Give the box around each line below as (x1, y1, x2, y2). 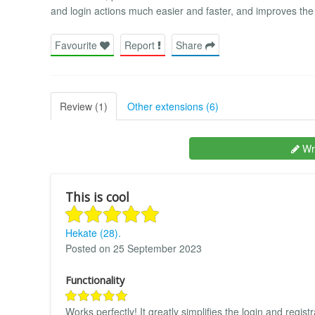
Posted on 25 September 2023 (65, 240, 202, 255)
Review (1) (60, 98, 108, 113)
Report (124, 37, 157, 52)
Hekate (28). (65, 225, 121, 240)
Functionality (65, 273, 124, 287)
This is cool (65, 188, 129, 205)
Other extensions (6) (127, 98, 219, 113)
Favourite (55, 37, 100, 52)
